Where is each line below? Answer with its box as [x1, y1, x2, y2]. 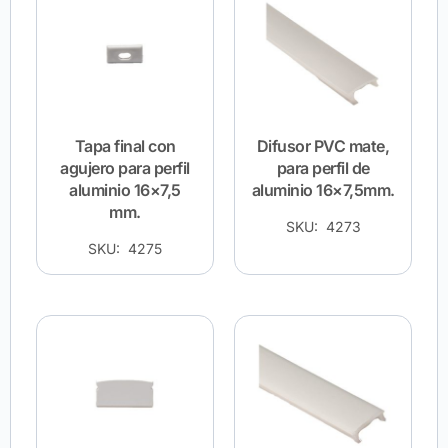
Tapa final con [74, 136, 176, 157]
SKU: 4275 [88, 240, 162, 258]
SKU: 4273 [285, 218, 361, 236]
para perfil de [276, 158, 370, 179]
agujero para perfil [60, 158, 190, 179]
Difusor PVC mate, [256, 136, 390, 157]
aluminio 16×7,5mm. [251, 180, 395, 201]
